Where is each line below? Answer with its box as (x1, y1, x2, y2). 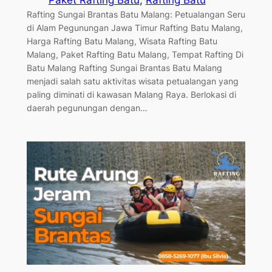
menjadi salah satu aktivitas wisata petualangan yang (26, 76, 239, 87)
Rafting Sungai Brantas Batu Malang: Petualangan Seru (26, 9, 245, 20)
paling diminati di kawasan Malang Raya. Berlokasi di (26, 89, 236, 100)
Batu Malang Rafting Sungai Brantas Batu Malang (26, 63, 222, 73)
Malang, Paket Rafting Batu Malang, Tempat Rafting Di (26, 49, 243, 60)
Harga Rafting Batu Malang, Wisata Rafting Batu (26, 36, 217, 47)
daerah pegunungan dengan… (26, 103, 148, 114)
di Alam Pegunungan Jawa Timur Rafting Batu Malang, (26, 22, 243, 33)
